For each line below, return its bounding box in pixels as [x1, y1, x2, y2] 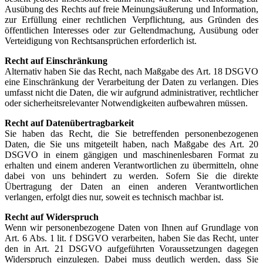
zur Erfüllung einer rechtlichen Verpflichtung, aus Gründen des [5, 15, 258, 25]
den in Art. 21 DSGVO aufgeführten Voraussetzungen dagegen [5, 244, 258, 254]
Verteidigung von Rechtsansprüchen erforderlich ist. [5, 36, 197, 46]
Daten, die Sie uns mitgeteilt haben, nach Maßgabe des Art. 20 [5, 139, 258, 149]
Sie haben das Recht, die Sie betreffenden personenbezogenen [5, 129, 258, 139]
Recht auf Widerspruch [5, 212, 99, 222]
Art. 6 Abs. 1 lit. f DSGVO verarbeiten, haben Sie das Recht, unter [5, 233, 258, 243]
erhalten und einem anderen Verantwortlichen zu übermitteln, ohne [5, 160, 258, 170]
